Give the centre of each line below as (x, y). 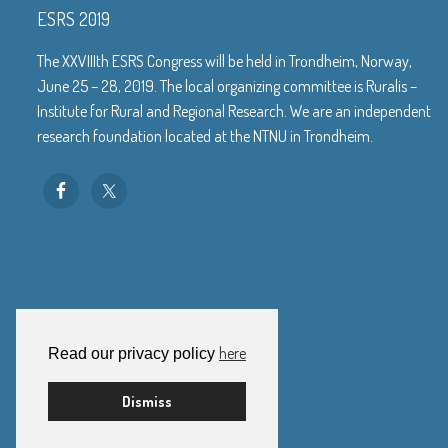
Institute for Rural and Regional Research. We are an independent (234, 110)
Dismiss (147, 401)
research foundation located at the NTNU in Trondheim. (205, 135)
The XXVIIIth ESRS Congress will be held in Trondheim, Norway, (224, 60)
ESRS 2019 (73, 18)
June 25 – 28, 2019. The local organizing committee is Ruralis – (227, 85)
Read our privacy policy (133, 353)
